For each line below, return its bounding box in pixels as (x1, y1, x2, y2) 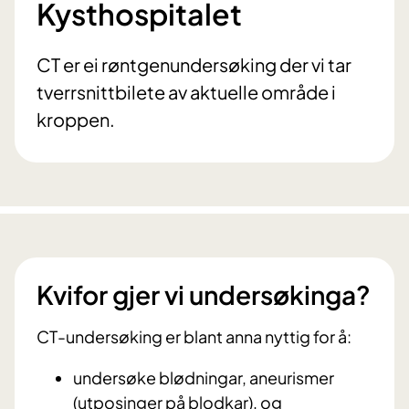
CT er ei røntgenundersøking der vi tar (37, 53, 351, 77)
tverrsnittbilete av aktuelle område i (37, 80, 336, 104)
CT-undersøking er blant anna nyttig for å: (37, 326, 351, 348)
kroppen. (37, 108, 115, 131)
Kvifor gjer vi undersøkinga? (37, 278, 371, 311)
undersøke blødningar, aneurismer (73, 367, 334, 389)
